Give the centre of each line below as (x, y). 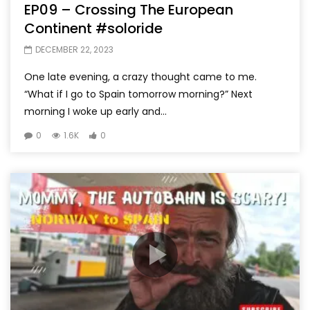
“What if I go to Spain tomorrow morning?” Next (138, 94)
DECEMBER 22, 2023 (74, 50)
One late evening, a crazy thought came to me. (140, 77)
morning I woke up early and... (95, 112)
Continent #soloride (93, 29)
